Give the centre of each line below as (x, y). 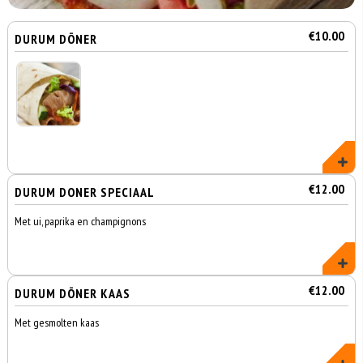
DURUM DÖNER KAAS (73, 293)
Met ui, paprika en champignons (81, 221)
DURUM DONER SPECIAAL (85, 192)
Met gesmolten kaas (57, 322)
